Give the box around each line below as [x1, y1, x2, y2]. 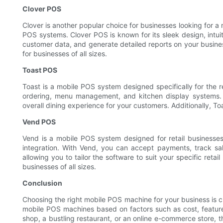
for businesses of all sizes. [22, 49, 107, 58]
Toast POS [22, 66, 57, 75]
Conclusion [22, 179, 62, 188]
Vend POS [22, 117, 56, 126]
